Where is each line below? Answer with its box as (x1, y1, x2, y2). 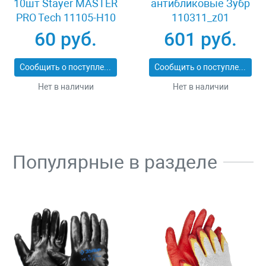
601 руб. (164, 28, 237, 51)
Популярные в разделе (12, 151, 217, 174)
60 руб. (34, 28, 97, 51)
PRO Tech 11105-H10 (15, 11, 116, 24)
